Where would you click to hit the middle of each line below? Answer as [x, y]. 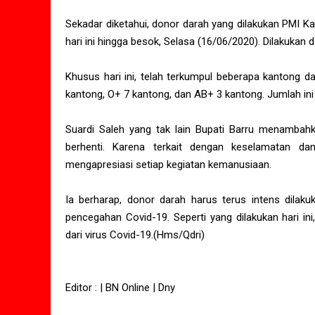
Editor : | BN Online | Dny [120, 288]
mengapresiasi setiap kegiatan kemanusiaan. [168, 165]
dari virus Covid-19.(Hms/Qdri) [135, 235]
